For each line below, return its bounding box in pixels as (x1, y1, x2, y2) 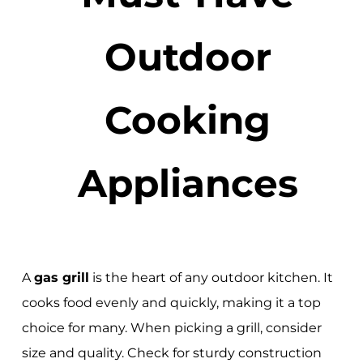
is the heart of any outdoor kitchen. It (88, 270, 333, 286)
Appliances (77, 159, 298, 207)
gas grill (33, 270, 89, 286)
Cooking (105, 96, 271, 143)
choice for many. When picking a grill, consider (21, 320, 322, 336)
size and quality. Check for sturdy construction (21, 345, 322, 361)
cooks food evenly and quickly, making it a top (21, 295, 321, 311)
